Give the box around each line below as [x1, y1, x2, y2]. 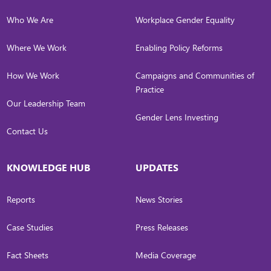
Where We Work [7, 42, 67, 54]
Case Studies [7, 221, 54, 233]
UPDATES [135, 161, 178, 174]
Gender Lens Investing [135, 111, 218, 123]
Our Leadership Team [7, 97, 86, 109]
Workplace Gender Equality [135, 14, 235, 26]
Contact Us [7, 125, 48, 137]
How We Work [7, 70, 60, 82]
